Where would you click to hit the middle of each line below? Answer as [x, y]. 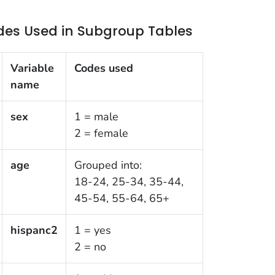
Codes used [103, 68]
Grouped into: [108, 165]
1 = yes [92, 230]
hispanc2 [34, 230]
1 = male [96, 117]
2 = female [101, 134]
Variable [32, 68]
